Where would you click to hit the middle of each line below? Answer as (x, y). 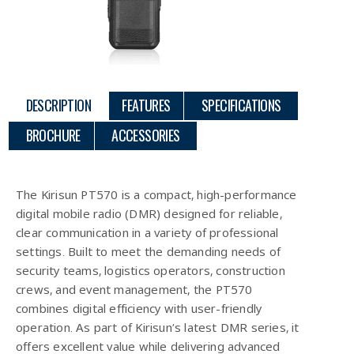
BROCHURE (53, 136)
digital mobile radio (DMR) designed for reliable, (149, 213)
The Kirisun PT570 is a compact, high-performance (156, 194)
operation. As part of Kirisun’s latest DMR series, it (158, 327)
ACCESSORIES (146, 136)
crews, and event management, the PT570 (134, 289)
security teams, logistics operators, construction (151, 270)
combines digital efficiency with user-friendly (139, 308)
